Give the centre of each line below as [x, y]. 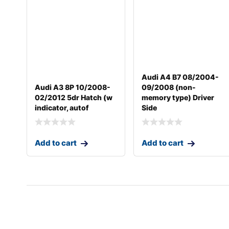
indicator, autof [62, 107]
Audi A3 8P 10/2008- [73, 87]
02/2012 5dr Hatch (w [74, 97]
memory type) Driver [178, 97]
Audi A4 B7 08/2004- [180, 77]
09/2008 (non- [169, 87]
